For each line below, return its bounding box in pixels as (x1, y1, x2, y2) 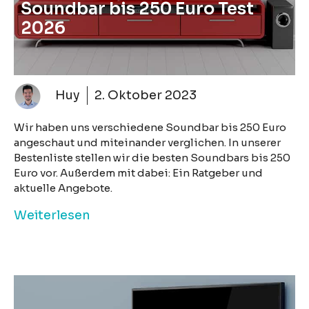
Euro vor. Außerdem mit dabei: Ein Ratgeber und (14, 166, 263, 179)
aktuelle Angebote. (14, 181, 112, 195)
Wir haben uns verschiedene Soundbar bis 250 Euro (14, 120, 286, 134)
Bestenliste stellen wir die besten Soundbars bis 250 (14, 150, 290, 164)
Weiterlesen (14, 207, 90, 223)
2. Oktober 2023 (94, 88, 197, 103)
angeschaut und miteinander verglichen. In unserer (14, 135, 281, 149)
